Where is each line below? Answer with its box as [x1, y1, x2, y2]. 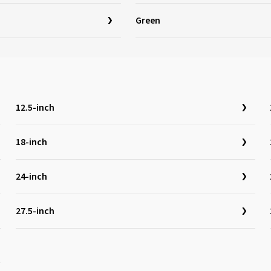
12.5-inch [15, 101, 54, 114]
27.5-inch [15, 204, 54, 218]
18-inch [15, 135, 47, 149]
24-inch [15, 170, 47, 183]
